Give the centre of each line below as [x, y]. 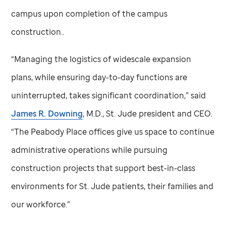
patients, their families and [162, 186]
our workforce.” [41, 204]
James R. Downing [47, 113]
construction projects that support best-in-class [103, 168]
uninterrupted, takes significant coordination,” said [109, 95]
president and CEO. [175, 113]
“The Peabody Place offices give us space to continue [113, 131]
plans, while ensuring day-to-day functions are [99, 77]
